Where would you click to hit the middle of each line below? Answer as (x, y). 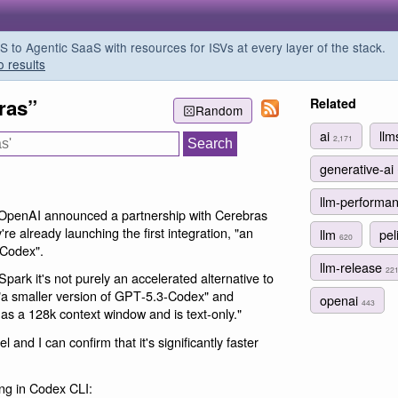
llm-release (353, 267)
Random (219, 111)
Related (333, 103)
